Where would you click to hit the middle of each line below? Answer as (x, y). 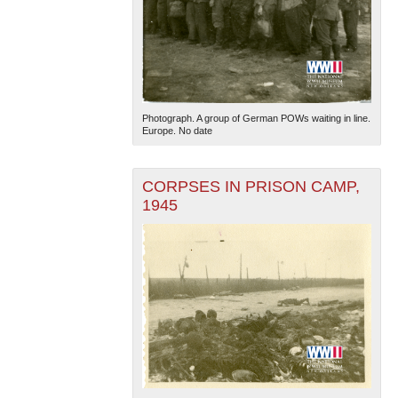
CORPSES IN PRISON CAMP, (251, 186)
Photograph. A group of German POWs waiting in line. (256, 118)
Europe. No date (177, 130)
